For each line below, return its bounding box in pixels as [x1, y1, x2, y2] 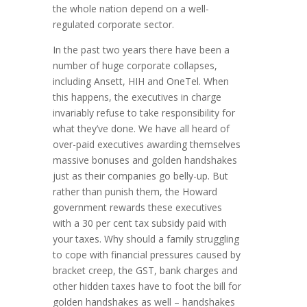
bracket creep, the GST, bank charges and [53, 264, 238, 278]
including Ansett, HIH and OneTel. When [53, 75, 230, 88]
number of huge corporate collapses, [53, 59, 218, 73]
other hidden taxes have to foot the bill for [53, 280, 242, 293]
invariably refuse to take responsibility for [53, 106, 236, 120]
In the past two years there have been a [53, 43, 230, 57]
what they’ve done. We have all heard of [53, 122, 230, 136]
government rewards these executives [53, 201, 223, 214]
